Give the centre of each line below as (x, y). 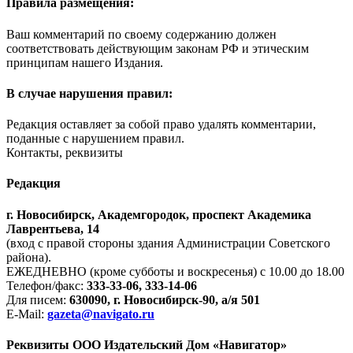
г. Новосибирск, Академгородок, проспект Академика (159, 214)
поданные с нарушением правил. (95, 139)
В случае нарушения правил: (89, 93)
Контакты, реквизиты (65, 153)
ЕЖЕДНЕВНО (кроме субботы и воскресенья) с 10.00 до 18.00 (175, 271)
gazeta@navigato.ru (101, 314)
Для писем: (38, 299)
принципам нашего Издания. (85, 62)
